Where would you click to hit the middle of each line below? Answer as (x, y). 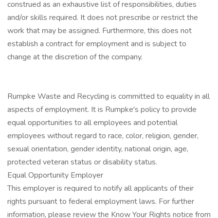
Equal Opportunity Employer (55, 175)
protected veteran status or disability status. (82, 162)
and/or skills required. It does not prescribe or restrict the (103, 18)
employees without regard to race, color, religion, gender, (103, 136)
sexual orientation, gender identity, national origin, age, (98, 149)
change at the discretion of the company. (75, 57)
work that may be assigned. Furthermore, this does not (100, 31)
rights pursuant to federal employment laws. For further (101, 201)
